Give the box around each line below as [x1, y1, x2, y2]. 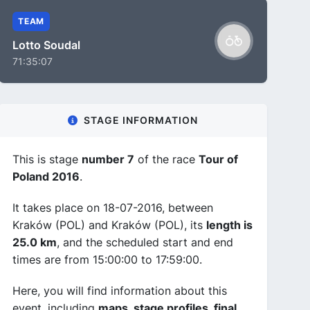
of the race [134, 152, 199, 166]
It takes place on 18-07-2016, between [12, 201, 213, 215]
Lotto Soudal [12, 38, 80, 52]
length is [206, 218, 253, 232]
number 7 [82, 152, 134, 166]
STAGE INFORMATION [84, 114, 198, 126]
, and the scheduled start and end [57, 235, 233, 249]
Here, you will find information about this [12, 284, 227, 298]
